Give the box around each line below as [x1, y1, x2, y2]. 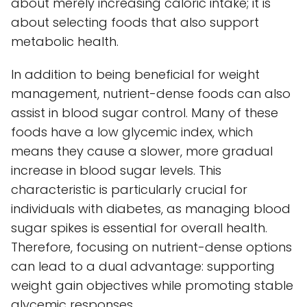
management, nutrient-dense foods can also [11, 84, 291, 102]
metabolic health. [11, 32, 119, 50]
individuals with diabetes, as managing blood [11, 199, 291, 217]
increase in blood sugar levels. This [11, 161, 221, 179]
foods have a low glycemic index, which [11, 123, 253, 140]
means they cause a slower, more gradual [11, 142, 273, 160]
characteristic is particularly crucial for [11, 180, 247, 198]
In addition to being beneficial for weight [11, 65, 260, 83]
